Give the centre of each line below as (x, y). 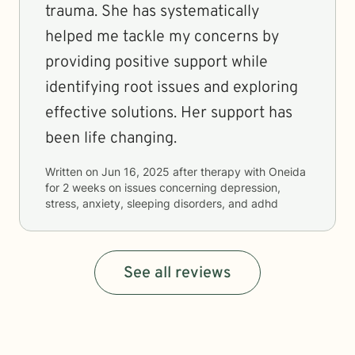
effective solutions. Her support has (169, 113)
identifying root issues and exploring (172, 88)
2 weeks (84, 187)
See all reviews (177, 273)
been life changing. (111, 139)
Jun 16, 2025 (136, 172)
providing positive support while (157, 63)
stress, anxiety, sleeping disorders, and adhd (162, 203)
